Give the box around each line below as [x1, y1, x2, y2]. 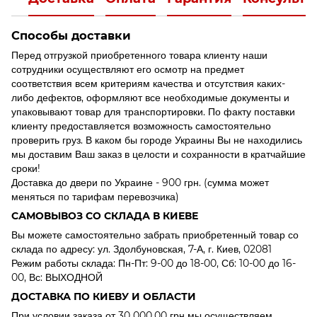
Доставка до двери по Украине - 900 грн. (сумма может [11, 175, 269, 189]
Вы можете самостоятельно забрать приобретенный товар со [11, 228, 299, 241]
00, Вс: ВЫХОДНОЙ [11, 270, 103, 284]
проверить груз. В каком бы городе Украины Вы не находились [11, 133, 302, 146]
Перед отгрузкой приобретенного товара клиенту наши [11, 48, 267, 62]
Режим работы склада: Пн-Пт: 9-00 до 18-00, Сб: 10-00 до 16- [11, 256, 296, 270]
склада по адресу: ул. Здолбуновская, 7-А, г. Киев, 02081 [11, 242, 272, 255]
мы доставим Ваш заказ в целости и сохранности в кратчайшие [11, 147, 306, 161]
